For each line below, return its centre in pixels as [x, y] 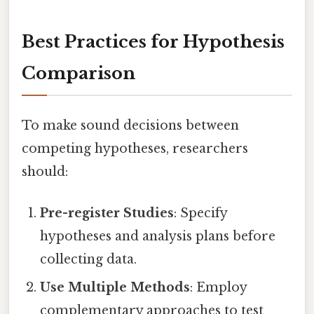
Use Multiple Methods [115, 288]
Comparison [78, 73]
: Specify [201, 213]
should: [45, 172]
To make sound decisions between [130, 126]
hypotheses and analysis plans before [158, 237]
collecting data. [89, 260]
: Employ [219, 288]
